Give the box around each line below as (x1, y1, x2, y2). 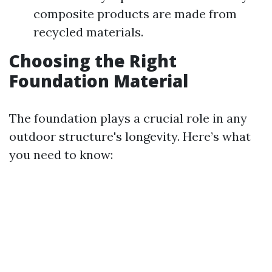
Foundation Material (9, 69, 188, 92)
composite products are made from (33, 6, 237, 21)
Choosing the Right (9, 49, 177, 72)
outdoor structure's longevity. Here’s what (9, 129, 251, 144)
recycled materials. (33, 24, 143, 39)
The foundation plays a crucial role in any (9, 110, 247, 126)
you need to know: (9, 147, 113, 162)
